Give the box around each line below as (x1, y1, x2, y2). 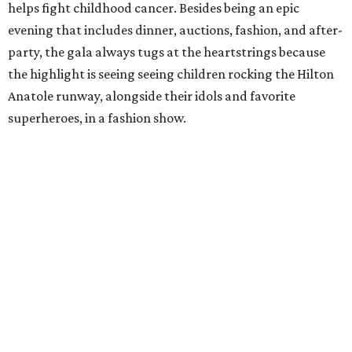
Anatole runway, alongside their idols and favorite (8, 88, 295, 104)
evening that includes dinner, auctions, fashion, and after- (8, 22, 343, 38)
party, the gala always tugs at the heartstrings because (8, 44, 325, 60)
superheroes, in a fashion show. (8, 110, 186, 126)
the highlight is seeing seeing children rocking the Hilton (8, 66, 334, 82)
